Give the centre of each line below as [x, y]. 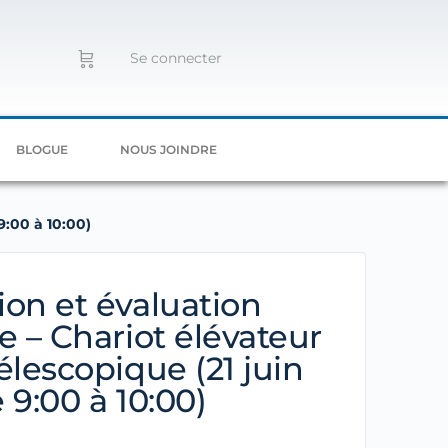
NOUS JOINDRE [168, 149]
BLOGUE [42, 149]
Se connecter [175, 58]
